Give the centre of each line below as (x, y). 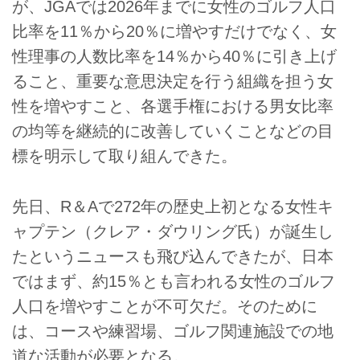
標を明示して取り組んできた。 (125, 156)
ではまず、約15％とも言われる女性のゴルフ (174, 281)
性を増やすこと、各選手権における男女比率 (173, 106)
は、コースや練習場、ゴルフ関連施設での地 (173, 331)
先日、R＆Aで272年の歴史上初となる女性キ (173, 206)
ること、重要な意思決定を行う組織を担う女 (173, 82)
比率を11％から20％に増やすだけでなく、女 (174, 32)
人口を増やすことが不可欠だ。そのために (165, 306)
